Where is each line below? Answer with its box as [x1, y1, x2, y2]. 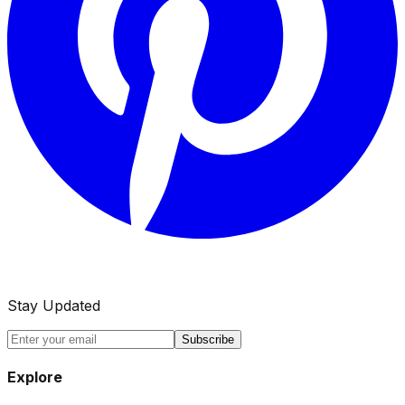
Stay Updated [7, 296, 100, 315]
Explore [7, 367, 62, 386]
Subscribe [182, 332, 234, 346]
